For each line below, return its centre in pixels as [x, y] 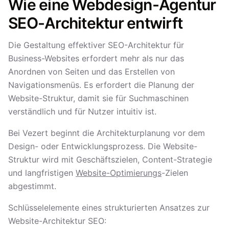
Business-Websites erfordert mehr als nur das [96, 58]
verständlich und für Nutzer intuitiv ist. [82, 111]
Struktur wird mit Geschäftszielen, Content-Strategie [110, 159]
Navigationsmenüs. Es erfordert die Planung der [101, 85]
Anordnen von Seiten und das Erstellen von [91, 72]
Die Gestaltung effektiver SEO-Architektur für [96, 45]
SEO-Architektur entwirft [95, 23]
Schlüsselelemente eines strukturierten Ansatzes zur [109, 208]
